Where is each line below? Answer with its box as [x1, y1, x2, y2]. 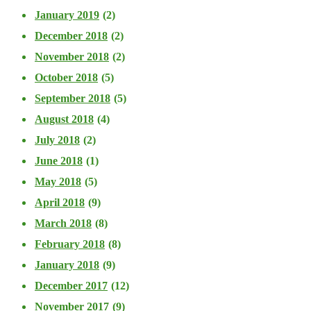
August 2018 [35, 112, 94, 125]
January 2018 [35, 258, 99, 271]
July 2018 [35, 133, 80, 146]
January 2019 [35, 8, 99, 21]
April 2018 [35, 196, 85, 208]
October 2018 [35, 71, 98, 83]
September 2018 [35, 92, 110, 104]
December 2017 [35, 279, 108, 292]
